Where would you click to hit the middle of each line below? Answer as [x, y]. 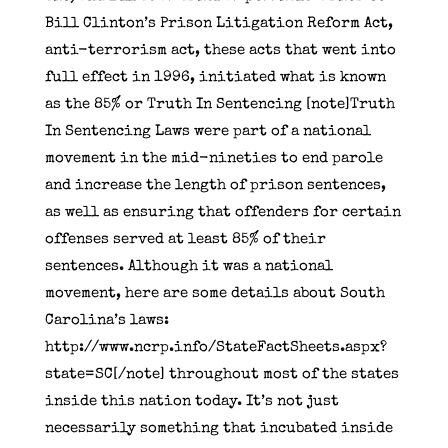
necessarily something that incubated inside [218, 428]
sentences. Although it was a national [188, 266]
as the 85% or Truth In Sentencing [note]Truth [219, 104]
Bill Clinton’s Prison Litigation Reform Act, [218, 23]
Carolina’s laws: [106, 320]
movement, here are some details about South [214, 293]
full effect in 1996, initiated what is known [215, 77]
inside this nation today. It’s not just [191, 401]
